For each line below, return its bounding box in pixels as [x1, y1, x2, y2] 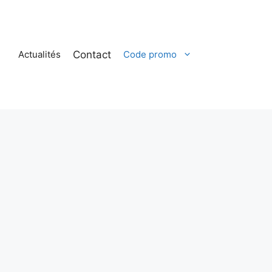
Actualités [18, 49, 61, 61]
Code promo [123, 49, 177, 61]
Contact [73, 48, 111, 61]
